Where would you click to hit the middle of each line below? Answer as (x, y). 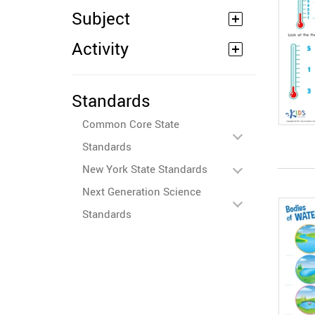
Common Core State (131, 124)
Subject (101, 18)
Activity (100, 49)
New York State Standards (145, 169)
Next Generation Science (142, 191)
